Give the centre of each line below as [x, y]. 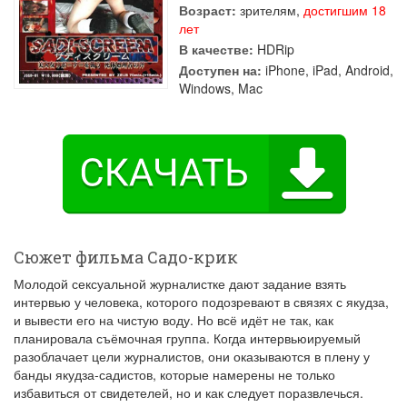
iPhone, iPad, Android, [328, 70]
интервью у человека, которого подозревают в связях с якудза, [201, 302]
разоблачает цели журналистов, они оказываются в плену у [192, 356]
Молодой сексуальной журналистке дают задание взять [180, 283]
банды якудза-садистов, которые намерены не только [174, 374]
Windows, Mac [221, 88]
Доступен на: [220, 70]
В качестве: [216, 49]
